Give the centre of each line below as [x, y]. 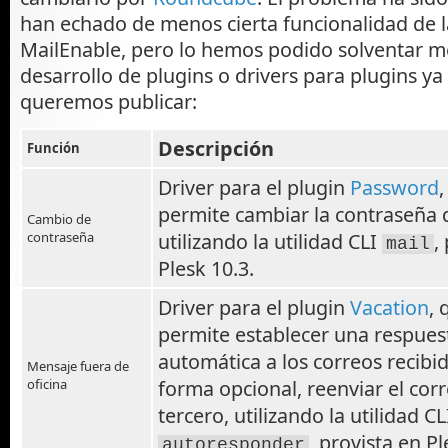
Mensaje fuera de [78, 366]
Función [53, 148]
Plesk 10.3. [206, 268]
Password [394, 187]
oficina [47, 384]
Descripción [216, 148]
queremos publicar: [108, 101]
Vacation [389, 307]
